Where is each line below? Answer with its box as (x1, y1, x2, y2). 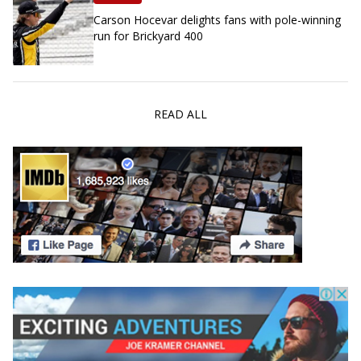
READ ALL (154, 106, 207, 122)
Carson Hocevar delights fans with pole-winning (93, 11, 341, 27)
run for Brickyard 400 (93, 27, 203, 44)
